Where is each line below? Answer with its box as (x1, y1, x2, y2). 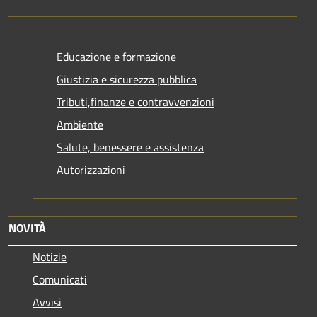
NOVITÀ (8, 219, 46, 236)
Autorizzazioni (57, 161, 125, 178)
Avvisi (33, 293, 62, 311)
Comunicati (33, 270, 87, 288)
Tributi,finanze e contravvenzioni (57, 93, 214, 110)
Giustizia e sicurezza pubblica (57, 70, 197, 88)
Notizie (33, 248, 67, 265)
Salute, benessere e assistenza (57, 138, 204, 156)
